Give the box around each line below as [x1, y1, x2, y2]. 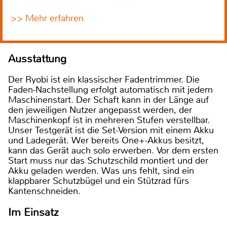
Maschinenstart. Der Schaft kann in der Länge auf [8, 94, 209, 106]
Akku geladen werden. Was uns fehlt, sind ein [8, 165, 194, 177]
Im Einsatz [8, 205, 59, 219]
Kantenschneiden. [8, 185, 81, 198]
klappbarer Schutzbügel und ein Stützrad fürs [8, 175, 189, 187]
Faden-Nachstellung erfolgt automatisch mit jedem [8, 84, 213, 96]
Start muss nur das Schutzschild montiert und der [8, 155, 208, 167]
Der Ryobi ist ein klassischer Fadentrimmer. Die [8, 73, 200, 86]
